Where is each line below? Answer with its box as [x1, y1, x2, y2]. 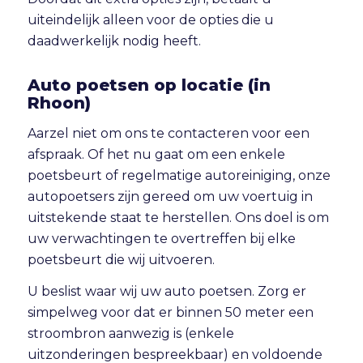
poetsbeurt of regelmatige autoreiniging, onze [27, 167, 331, 183]
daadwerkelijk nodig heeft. [27, 33, 201, 49]
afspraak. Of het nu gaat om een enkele [27, 146, 285, 162]
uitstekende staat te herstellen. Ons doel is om [27, 209, 329, 225]
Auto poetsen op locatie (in [27, 75, 271, 96]
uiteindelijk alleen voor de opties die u [27, 12, 274, 28]
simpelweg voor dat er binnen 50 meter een [27, 305, 314, 321]
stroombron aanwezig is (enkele [27, 326, 234, 342]
